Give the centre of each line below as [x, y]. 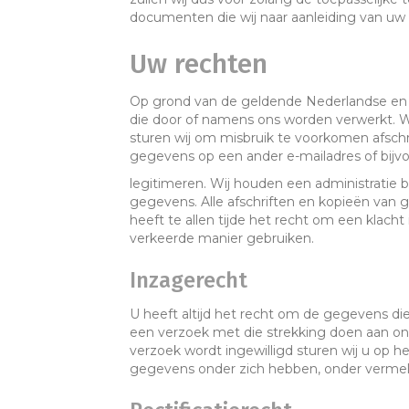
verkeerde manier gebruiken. [222, 238]
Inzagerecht [189, 280]
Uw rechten [199, 64]
